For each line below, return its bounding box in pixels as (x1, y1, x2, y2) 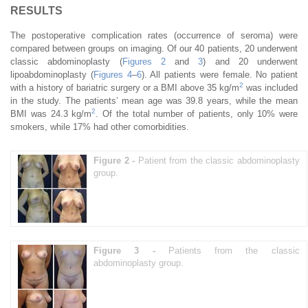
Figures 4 (93, 69, 132, 80)
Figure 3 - (93, 245, 168, 256)
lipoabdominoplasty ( (10, 69, 93, 80)
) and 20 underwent (203, 56, 298, 67)
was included (243, 82, 298, 93)
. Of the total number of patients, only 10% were (96, 108, 298, 119)
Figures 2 (122, 56, 166, 67)
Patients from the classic (168, 245, 300, 256)
